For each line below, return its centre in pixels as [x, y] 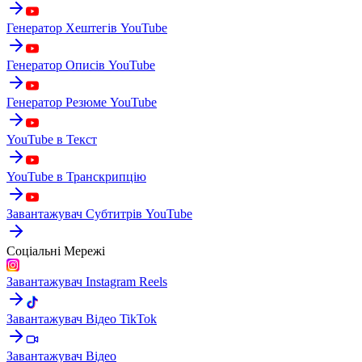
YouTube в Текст [52, 139]
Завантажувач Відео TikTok [82, 318]
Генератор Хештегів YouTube [87, 27]
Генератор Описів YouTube [81, 65]
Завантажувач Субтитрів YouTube [99, 213]
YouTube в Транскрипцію [76, 176]
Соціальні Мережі [56, 250]
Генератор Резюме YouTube [82, 102]
